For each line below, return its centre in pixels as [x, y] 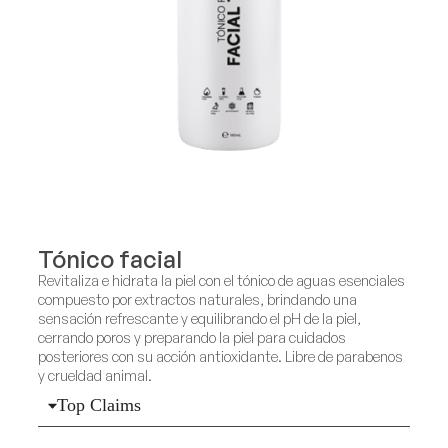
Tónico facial [110, 259]
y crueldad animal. [95, 375]
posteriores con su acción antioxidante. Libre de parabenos [220, 356]
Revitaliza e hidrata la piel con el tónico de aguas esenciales [221, 280]
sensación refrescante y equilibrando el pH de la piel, [199, 318]
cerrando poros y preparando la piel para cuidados [192, 337]
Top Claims [99, 405]
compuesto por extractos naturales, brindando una [197, 299]
